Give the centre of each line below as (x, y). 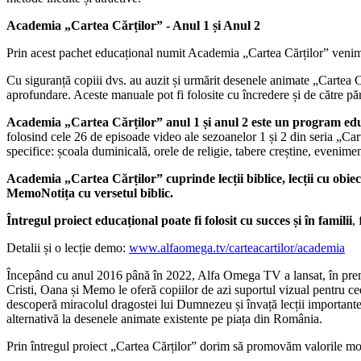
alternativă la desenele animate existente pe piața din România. (164, 318)
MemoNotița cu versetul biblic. (90, 193)
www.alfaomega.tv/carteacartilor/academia (237, 247)
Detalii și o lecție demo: (68, 247)
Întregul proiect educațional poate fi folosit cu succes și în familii (179, 220)
